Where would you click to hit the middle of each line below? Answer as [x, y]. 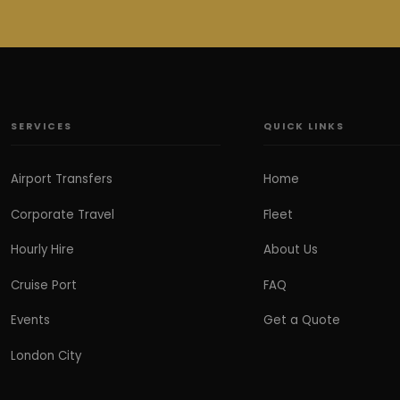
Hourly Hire [43, 250]
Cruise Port [44, 285]
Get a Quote [301, 321]
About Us [290, 250]
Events [31, 321]
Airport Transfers [62, 179]
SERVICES [42, 126]
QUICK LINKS [304, 126]
